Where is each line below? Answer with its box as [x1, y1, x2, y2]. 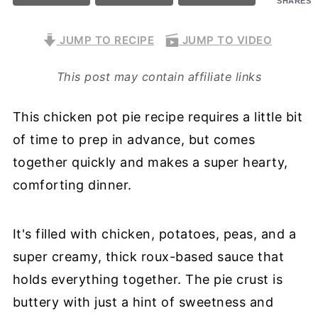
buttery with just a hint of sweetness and [12, 294, 274, 309]
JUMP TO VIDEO [179, 33, 272, 47]
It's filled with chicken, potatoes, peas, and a [12, 226, 297, 241]
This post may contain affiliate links [64, 69, 262, 84]
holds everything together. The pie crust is [12, 271, 283, 287]
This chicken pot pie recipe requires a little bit [12, 109, 303, 124]
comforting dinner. [12, 177, 132, 192]
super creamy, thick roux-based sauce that [12, 248, 285, 264]
